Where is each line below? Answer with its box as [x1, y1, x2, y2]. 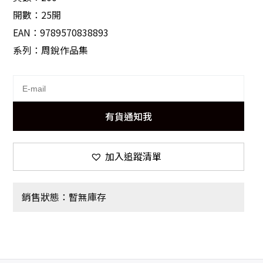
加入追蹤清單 [104, 150, 161, 164]
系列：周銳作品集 [13, 43, 89, 57]
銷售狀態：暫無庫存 [22, 190, 107, 204]
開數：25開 [13, 8, 62, 22]
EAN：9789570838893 [13, 26, 109, 39]
